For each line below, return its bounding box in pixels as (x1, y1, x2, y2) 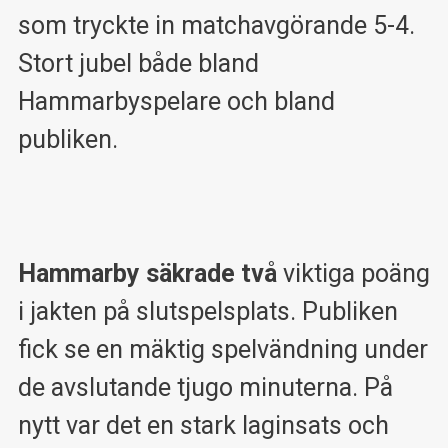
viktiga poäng (276, 259, 430, 289)
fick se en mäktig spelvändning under (17, 335, 428, 365)
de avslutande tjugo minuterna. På (17, 373, 393, 403)
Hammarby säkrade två (17, 259, 277, 289)
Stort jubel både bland (17, 48, 259, 78)
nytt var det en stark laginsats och (17, 411, 389, 441)
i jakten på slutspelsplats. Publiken (17, 297, 398, 327)
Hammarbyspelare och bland (17, 86, 335, 116)
